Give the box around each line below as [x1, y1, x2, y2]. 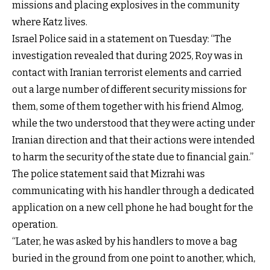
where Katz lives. [12, 16, 87, 28]
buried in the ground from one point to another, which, [12, 252, 256, 264]
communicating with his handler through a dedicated [12, 184, 254, 196]
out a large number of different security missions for [12, 83, 246, 95]
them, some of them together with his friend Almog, [12, 100, 243, 112]
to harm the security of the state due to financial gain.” [12, 151, 254, 163]
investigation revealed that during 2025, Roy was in [12, 49, 243, 61]
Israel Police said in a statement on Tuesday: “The [12, 33, 231, 45]
